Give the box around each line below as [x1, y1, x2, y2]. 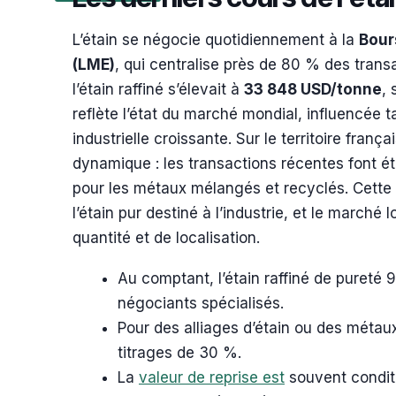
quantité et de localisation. [72, 229, 260, 247]
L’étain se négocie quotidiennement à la [72, 31, 359, 49]
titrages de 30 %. [118, 344, 241, 362]
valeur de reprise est [139, 369, 285, 386]
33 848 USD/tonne [244, 80, 382, 98]
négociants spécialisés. [118, 294, 284, 312]
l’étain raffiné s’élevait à [72, 80, 244, 98]
